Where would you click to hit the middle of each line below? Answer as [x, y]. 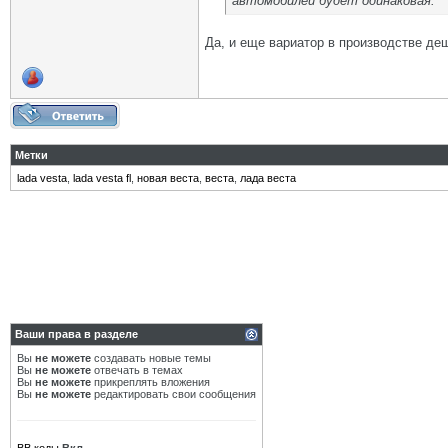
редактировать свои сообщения [173, 394]
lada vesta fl [102, 178]
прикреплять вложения [150, 382]
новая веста [168, 178]
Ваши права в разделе [76, 334]
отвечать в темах [137, 370]
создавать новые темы [151, 358]
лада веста [268, 178]
